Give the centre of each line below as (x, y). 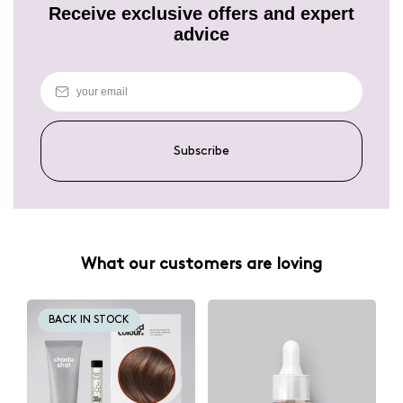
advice (201, 35)
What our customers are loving (201, 264)
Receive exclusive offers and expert (201, 14)
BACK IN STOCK (89, 320)
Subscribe (201, 151)
